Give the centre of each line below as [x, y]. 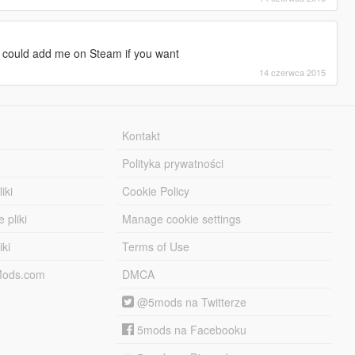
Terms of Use [156, 246]
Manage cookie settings [182, 218]
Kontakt [141, 135]
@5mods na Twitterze [191, 302]
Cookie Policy [156, 191]
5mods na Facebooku [191, 329]
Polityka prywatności [173, 163]
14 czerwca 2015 [293, 72]
